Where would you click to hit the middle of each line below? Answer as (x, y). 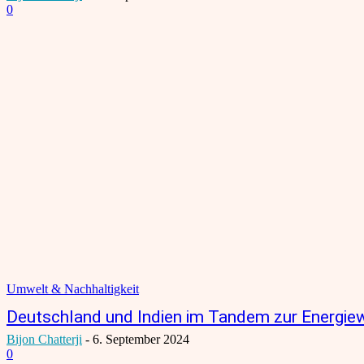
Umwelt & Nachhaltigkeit (73, 288)
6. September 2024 (141, 339)
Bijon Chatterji (44, 339)
